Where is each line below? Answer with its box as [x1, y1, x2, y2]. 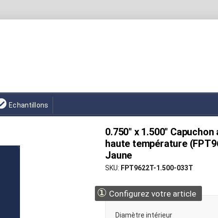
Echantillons [9, 101, 49, 109]
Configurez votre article [107, 189, 197, 199]
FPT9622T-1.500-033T [121, 164, 194, 172]
